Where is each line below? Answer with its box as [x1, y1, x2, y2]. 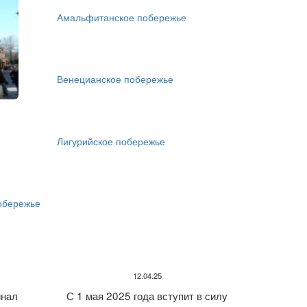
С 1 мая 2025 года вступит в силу [66, 288, 228, 304]
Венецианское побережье [57, 72, 174, 86]
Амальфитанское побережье [57, 10, 187, 24]
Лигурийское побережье [57, 134, 166, 148]
